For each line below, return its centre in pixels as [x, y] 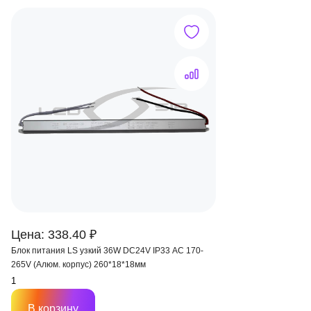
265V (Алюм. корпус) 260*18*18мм [78, 264]
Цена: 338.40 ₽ [54, 235]
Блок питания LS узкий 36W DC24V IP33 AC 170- [82, 251]
